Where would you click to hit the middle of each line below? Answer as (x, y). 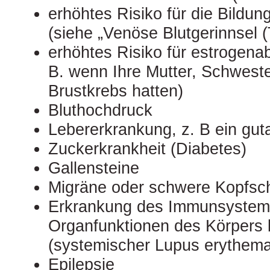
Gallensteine (94, 168)
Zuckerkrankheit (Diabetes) (147, 149)
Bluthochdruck (100, 110)
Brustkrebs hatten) (116, 91)
